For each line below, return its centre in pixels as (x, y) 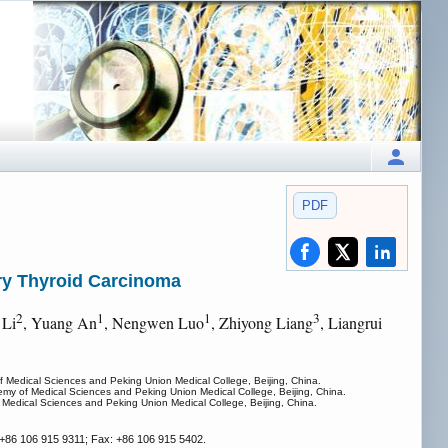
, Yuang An (60, 323)
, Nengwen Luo (154, 323)
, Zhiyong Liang (262, 323)
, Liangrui (351, 323)
